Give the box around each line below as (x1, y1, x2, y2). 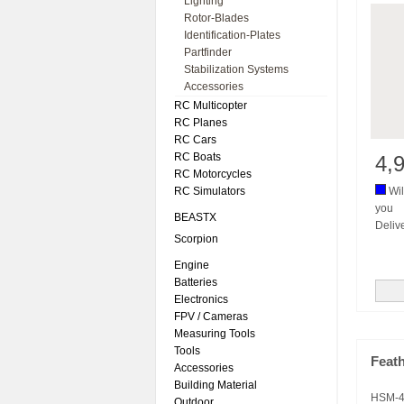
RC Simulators (174, 185, 245, 197)
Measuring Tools (174, 327, 255, 340)
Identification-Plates (184, 29, 280, 41)
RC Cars (174, 133, 216, 146)
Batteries (174, 276, 217, 289)
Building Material (174, 379, 257, 391)
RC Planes (174, 116, 227, 129)
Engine (174, 259, 209, 271)
